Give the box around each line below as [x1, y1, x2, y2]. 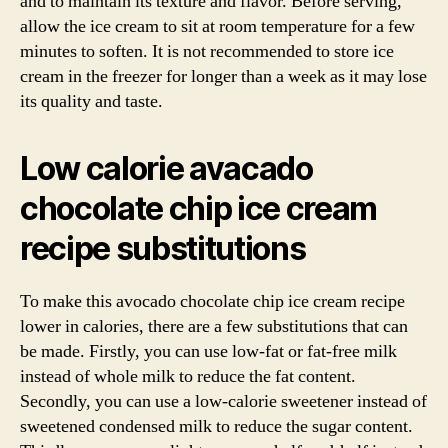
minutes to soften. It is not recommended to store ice [20, 40, 394, 64]
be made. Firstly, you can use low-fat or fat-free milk [20, 340, 397, 364]
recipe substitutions [20, 229, 306, 269]
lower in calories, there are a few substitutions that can [20, 315, 408, 339]
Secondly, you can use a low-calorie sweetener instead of [20, 390, 427, 414]
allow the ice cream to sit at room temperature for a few [20, 15, 415, 39]
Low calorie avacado [20, 149, 313, 189]
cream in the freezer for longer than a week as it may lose [20, 65, 427, 89]
